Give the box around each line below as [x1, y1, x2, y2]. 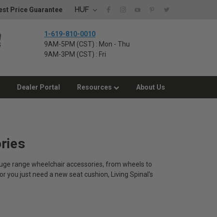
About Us [136, 83, 165, 91]
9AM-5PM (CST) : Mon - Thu [44, 40, 130, 48]
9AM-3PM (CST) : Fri [44, 50, 106, 58]
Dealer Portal [17, 83, 60, 91]
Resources [77, 83, 113, 91]
